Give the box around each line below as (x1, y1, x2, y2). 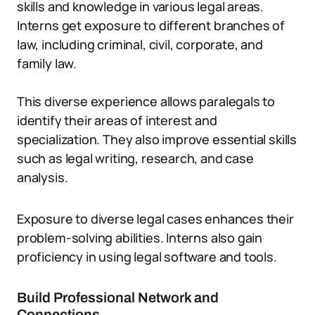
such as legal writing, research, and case (17, 150, 254, 167)
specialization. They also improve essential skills (17, 131, 297, 148)
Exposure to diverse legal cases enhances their (17, 210, 294, 227)
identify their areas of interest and (17, 112, 217, 129)
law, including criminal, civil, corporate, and (17, 36, 263, 53)
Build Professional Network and (17, 290, 219, 305)
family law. (17, 55, 77, 72)
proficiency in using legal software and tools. (17, 248, 277, 265)
